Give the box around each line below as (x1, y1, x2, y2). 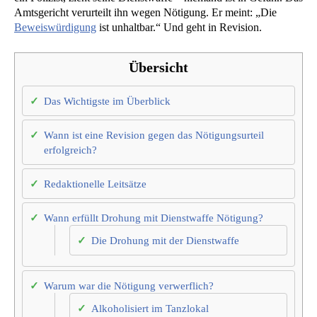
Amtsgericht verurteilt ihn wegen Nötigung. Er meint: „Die (14, 6, 277, 18)
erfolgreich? (44, 144, 97, 156)
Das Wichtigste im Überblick (44, 95, 171, 108)
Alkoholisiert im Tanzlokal (91, 302, 209, 315)
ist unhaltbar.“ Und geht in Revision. (96, 21, 262, 33)
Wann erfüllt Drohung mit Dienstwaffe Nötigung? (44, 212, 263, 224)
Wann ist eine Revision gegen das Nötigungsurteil (44, 129, 264, 142)
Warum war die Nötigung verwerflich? (44, 279, 214, 292)
